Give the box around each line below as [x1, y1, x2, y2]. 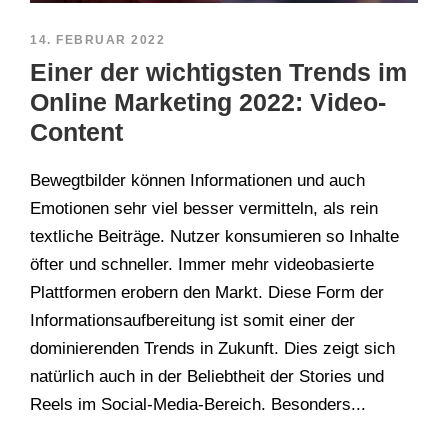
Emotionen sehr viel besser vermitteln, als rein [30, 198, 378, 218]
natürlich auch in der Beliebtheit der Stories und [30, 366, 384, 386]
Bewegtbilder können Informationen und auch [30, 170, 365, 190]
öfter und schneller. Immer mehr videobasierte [30, 254, 374, 274]
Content [30, 117, 123, 146]
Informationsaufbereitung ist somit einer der [30, 310, 355, 330]
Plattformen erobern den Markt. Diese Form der [30, 282, 384, 302]
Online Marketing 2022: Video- [30, 87, 386, 116]
